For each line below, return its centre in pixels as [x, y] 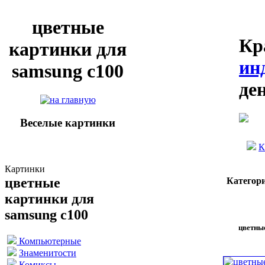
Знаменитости [48, 253]
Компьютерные [49, 241]
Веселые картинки [68, 123]
